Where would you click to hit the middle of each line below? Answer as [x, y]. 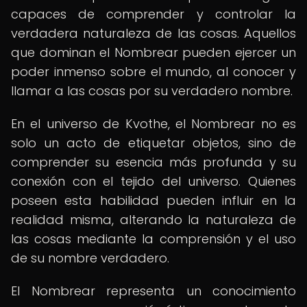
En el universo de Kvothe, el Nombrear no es [153, 124]
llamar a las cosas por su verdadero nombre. [152, 91]
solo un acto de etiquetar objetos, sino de [153, 143]
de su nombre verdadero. [90, 258]
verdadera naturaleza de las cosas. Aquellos [153, 33]
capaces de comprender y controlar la [153, 14]
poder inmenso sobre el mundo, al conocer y [153, 72]
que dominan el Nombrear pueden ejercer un [153, 52]
